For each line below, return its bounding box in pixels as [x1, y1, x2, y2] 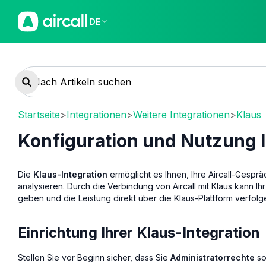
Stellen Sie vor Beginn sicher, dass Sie [18, 252, 170, 262]
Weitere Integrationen [133, 108, 230, 121]
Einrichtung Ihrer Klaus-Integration [18, 223, 260, 241]
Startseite [18, 108, 60, 121]
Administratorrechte [170, 252, 255, 262]
